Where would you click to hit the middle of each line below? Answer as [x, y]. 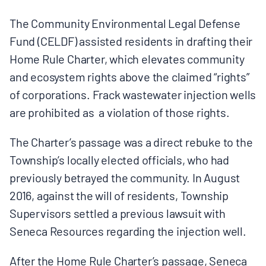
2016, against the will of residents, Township [119, 194]
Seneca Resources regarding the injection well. [128, 230]
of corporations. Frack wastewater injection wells [133, 94]
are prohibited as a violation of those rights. [120, 111]
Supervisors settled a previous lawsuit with [118, 212]
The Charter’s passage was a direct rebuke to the [131, 141]
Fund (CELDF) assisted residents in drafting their [131, 40]
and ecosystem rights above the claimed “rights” [129, 76]
